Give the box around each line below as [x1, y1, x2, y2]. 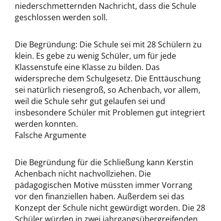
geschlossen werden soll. [15, 12, 108, 23]
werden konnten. [15, 118, 78, 129]
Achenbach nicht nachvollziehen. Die [15, 168, 151, 179]
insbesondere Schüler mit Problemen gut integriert [15, 107, 205, 118]
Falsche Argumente [15, 130, 86, 141]
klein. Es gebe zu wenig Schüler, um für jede [15, 50, 176, 61]
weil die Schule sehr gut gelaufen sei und [15, 96, 165, 107]
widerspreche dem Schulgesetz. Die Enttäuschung [15, 73, 201, 84]
